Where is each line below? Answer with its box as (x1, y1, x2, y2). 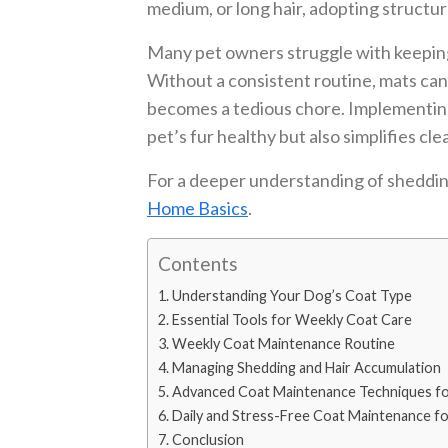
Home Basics (147, 197, 248, 220)
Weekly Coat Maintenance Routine (171, 335, 395, 353)
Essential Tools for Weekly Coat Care (171, 311, 412, 329)
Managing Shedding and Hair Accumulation (171, 359, 441, 377)
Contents (158, 252, 238, 276)
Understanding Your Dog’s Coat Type (171, 287, 412, 305)
